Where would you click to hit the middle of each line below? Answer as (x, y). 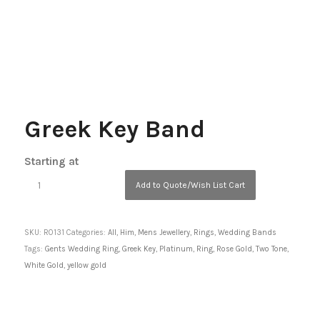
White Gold (44, 266)
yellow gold (86, 266)
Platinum (176, 249)
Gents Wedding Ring (81, 249)
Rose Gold (234, 249)
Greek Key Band (114, 130)
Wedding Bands (247, 233)
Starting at (51, 162)
